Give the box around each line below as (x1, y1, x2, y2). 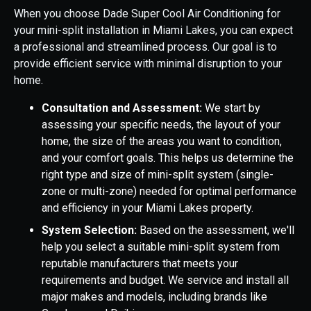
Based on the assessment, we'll (140, 224, 294, 237)
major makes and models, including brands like (42, 290, 267, 304)
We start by (205, 101, 260, 115)
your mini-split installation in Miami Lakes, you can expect (14, 24, 293, 37)
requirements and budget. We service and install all (42, 274, 289, 287)
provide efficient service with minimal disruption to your (14, 57, 282, 71)
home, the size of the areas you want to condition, (42, 135, 282, 149)
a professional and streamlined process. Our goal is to (14, 40, 277, 54)
